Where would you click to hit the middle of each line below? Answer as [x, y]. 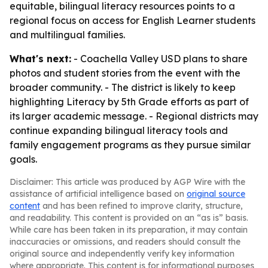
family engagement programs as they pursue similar [130, 145]
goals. [23, 159]
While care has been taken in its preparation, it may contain [129, 230]
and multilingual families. [67, 35]
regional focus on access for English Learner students [133, 20]
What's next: [40, 59]
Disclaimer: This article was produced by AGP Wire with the [127, 182]
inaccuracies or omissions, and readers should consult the [125, 242]
